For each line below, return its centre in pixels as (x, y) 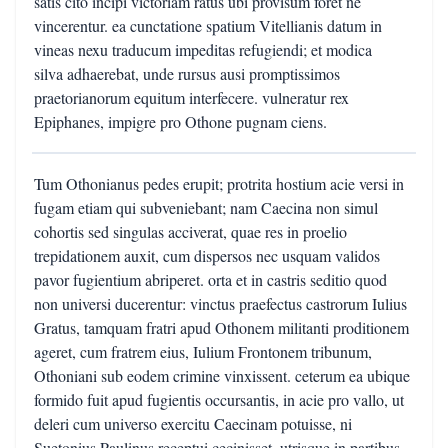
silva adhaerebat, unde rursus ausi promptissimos (187, 73)
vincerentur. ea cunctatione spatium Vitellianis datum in (208, 25)
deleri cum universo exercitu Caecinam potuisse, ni (193, 423)
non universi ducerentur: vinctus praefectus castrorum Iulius (220, 303)
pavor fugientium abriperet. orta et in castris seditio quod (210, 279)
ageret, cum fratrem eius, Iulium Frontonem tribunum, (203, 351)
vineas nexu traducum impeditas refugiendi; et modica (203, 49)
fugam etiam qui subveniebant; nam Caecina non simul (206, 207)
